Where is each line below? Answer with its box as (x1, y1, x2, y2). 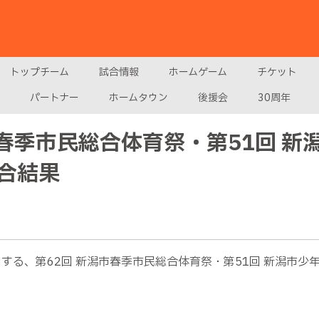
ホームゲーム (169, 65, 227, 80)
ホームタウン (109, 90, 168, 105)
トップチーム (10, 65, 69, 80)
